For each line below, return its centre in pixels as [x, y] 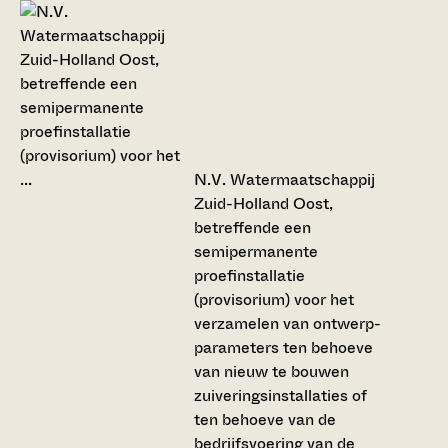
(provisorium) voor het [274, 299]
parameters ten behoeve [283, 347]
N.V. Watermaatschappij [284, 179]
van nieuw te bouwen [271, 371]
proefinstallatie [249, 275]
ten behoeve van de [265, 419]
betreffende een [252, 227]
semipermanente [256, 251]
